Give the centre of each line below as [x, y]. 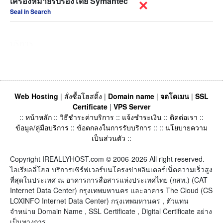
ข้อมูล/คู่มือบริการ [42, 127]
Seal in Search [30, 11]
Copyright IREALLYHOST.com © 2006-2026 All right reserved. [107, 159]
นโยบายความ [186, 127]
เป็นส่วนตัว [109, 138]
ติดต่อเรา [184, 117]
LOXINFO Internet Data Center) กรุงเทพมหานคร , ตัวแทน [99, 201]
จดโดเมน [175, 96]
